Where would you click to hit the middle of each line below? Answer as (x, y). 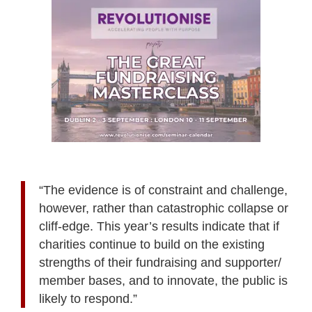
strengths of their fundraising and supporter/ (160, 262)
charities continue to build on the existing (152, 244)
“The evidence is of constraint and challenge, (163, 190)
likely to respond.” (88, 298)
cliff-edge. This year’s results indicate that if (159, 226)
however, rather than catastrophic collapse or (164, 208)
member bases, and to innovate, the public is (163, 280)
